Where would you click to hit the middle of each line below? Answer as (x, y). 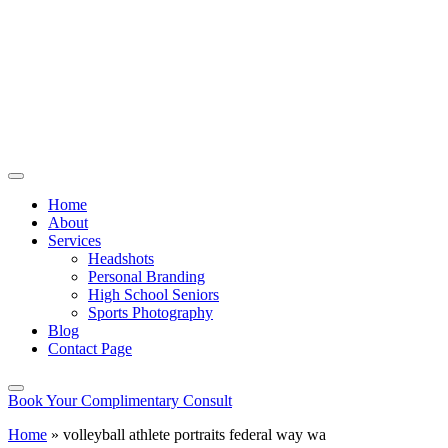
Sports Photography (150, 312)
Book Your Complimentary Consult (120, 400)
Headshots (121, 258)
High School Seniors (153, 294)
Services (74, 240)
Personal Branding (146, 276)
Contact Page (90, 348)
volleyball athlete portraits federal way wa (194, 434)
